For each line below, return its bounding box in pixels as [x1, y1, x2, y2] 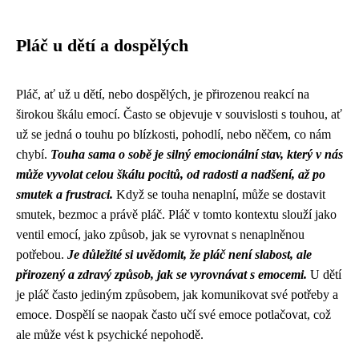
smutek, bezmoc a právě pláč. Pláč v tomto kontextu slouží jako [16, 208, 337, 221]
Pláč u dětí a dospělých [16, 36, 188, 55]
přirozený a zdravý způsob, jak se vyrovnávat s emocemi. [16, 268, 307, 281]
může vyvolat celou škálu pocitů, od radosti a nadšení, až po [16, 167, 325, 181]
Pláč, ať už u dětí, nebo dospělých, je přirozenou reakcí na [16, 87, 309, 101]
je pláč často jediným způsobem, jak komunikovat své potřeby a [16, 288, 338, 301]
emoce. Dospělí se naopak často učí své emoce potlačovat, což [16, 308, 331, 321]
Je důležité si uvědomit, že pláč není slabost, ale [67, 248, 312, 261]
